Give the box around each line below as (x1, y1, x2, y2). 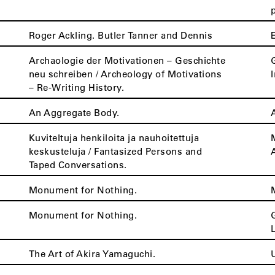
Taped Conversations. (28, 158, 127, 171)
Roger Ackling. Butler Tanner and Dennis (28, 29, 213, 41)
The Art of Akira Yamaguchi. (28, 247, 156, 260)
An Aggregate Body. (28, 106, 120, 118)
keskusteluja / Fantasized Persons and (28, 145, 203, 157)
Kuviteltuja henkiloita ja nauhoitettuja (28, 131, 199, 144)
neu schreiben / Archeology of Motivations (28, 68, 222, 80)
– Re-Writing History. (28, 81, 125, 93)
